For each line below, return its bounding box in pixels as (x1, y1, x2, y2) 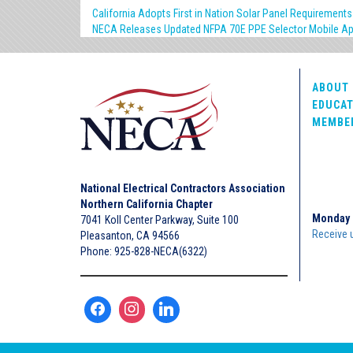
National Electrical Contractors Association (80, 182, 285, 195)
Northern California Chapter (80, 198, 213, 211)
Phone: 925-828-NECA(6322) (80, 245, 207, 258)
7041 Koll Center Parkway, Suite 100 (80, 214, 239, 227)
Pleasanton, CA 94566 (80, 229, 180, 243)
